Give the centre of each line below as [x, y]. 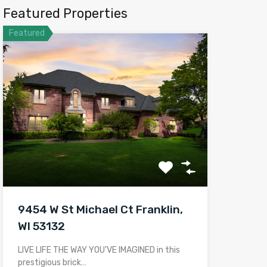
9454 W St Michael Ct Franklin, [100, 210]
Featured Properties [65, 13]
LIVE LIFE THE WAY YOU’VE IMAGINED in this [99, 250]
